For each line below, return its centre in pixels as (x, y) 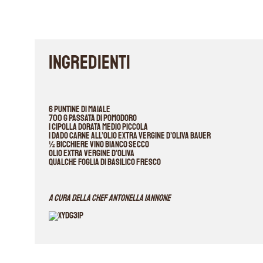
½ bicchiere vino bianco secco (99, 144)
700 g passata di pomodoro (92, 118)
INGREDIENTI (89, 63)
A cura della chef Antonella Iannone (109, 198)
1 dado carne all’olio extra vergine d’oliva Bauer (129, 135)
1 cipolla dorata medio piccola (98, 127)
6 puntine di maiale (79, 109)
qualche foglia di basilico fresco (104, 162)
